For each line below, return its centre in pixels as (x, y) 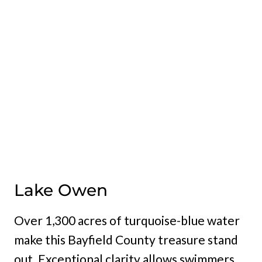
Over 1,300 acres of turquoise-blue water (127, 220)
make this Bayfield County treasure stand (126, 240)
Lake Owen (61, 190)
